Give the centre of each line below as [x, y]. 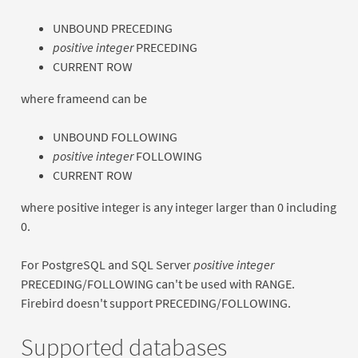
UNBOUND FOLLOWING [115, 136]
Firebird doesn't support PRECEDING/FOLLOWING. [155, 302]
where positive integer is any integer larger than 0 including [178, 207]
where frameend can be [84, 98]
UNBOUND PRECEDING [112, 28]
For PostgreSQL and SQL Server [107, 264]
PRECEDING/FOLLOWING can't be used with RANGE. [157, 283]
